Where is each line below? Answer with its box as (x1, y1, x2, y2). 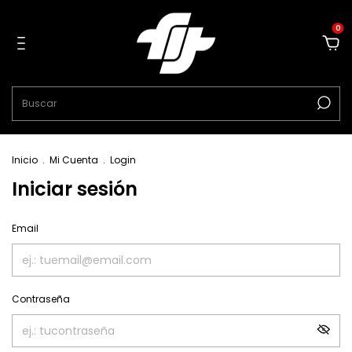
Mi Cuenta (49, 153, 98, 167)
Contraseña (12, 292, 70, 306)
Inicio (12, 153, 38, 167)
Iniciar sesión (12, 176, 137, 202)
